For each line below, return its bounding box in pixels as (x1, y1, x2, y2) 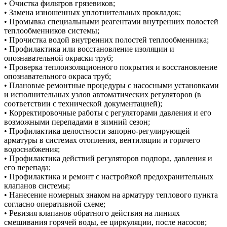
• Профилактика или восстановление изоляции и (4, 45, 174, 54)
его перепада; (4, 163, 51, 172)
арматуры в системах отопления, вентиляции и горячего (4, 136, 200, 145)
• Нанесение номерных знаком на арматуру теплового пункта (4, 191, 218, 200)
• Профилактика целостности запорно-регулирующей (4, 127, 190, 136)
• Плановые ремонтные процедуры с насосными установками (4, 81, 219, 90)
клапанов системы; (4, 181, 70, 191)
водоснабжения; (4, 145, 60, 154)
